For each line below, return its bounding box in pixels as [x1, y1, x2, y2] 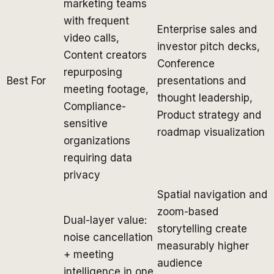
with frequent [64, 14, 129, 27]
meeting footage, [64, 83, 149, 95]
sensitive [64, 117, 108, 130]
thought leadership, [157, 91, 253, 104]
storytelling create [157, 222, 247, 235]
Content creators [64, 48, 147, 61]
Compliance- [64, 100, 126, 113]
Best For [7, 74, 46, 87]
